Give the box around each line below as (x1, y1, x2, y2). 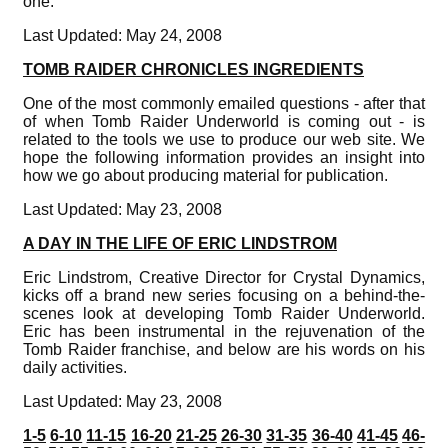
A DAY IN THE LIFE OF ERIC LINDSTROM (23, 234, 337, 252)
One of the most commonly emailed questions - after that (23, 94, 425, 112)
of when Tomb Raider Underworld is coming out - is (23, 112, 425, 130)
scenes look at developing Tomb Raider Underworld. (23, 304, 425, 322)
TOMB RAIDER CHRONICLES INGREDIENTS (23, 60, 364, 78)
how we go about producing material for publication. (23, 166, 388, 184)
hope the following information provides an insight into (23, 148, 425, 166)
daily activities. (23, 358, 127, 376)
